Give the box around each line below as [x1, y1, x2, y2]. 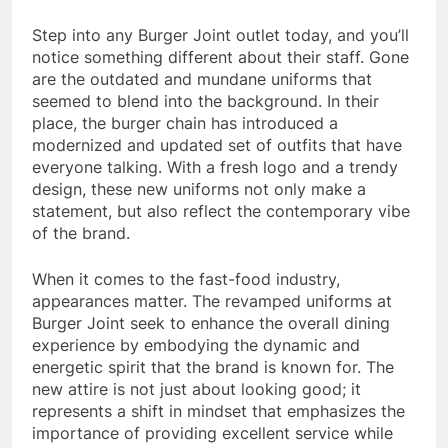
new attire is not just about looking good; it [32, 378, 361, 399]
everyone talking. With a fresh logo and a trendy [32, 156, 398, 177]
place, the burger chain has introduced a [32, 112, 338, 133]
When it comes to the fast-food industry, [32, 268, 340, 289]
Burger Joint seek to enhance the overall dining [32, 312, 390, 333]
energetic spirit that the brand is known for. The [32, 356, 394, 377]
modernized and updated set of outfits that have [32, 134, 402, 155]
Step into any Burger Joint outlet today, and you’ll [32, 24, 409, 45]
